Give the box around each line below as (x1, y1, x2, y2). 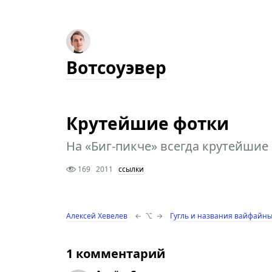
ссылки (118, 164, 144, 174)
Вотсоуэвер (66, 56, 166, 79)
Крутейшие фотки (66, 112, 229, 135)
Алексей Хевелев (66, 210, 127, 221)
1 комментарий (66, 245, 165, 262)
